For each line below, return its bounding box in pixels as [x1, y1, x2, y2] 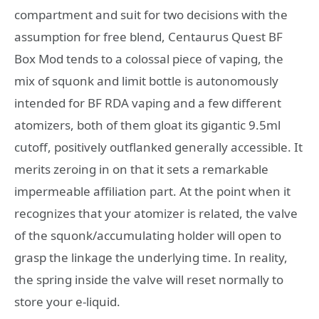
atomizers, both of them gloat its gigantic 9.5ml [14, 117, 281, 134]
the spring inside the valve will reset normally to [14, 271, 283, 288]
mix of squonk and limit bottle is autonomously [14, 73, 278, 90]
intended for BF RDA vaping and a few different [14, 95, 281, 112]
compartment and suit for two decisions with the [14, 6, 288, 23]
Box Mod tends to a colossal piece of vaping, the [14, 51, 283, 68]
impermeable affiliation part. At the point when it [14, 183, 291, 200]
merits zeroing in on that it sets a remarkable [14, 161, 268, 178]
